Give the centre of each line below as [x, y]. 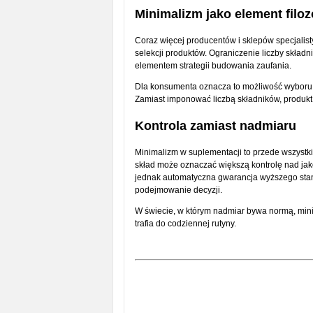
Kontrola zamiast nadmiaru [215, 125]
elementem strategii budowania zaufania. [213, 65]
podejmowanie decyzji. [178, 190]
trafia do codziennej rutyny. [185, 223]
